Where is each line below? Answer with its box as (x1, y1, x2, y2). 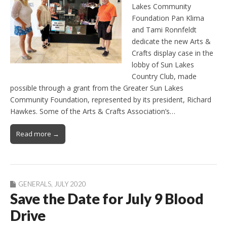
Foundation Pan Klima (132, 13, 204, 23)
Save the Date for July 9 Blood (10, 190, 204, 208)
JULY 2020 (54, 180, 86, 188)
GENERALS (18, 180, 51, 188)
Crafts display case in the (132, 48, 213, 58)
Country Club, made (132, 71, 197, 82)
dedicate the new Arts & (132, 36, 211, 47)
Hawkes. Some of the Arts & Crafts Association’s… (10, 106, 175, 117)
